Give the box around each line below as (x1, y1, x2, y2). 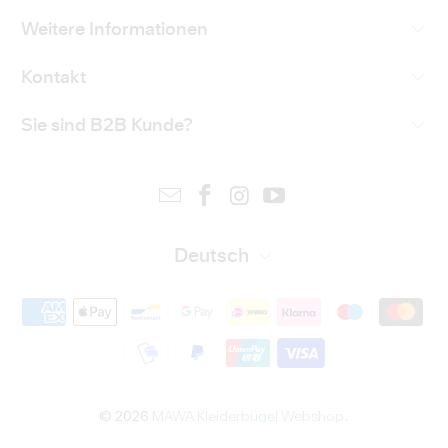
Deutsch (174, 247, 250, 267)
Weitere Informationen (21, 21, 209, 40)
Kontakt (21, 69, 87, 88)
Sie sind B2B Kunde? (21, 117, 194, 136)
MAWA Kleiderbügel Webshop (152, 407, 344, 426)
